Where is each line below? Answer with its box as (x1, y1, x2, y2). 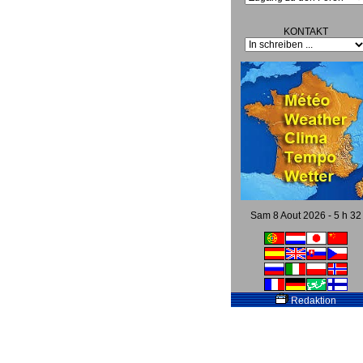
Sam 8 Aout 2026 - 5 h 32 (250, 210, 361, 222)
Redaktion (288, 295, 336, 306)
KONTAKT (283, 26, 328, 37)
